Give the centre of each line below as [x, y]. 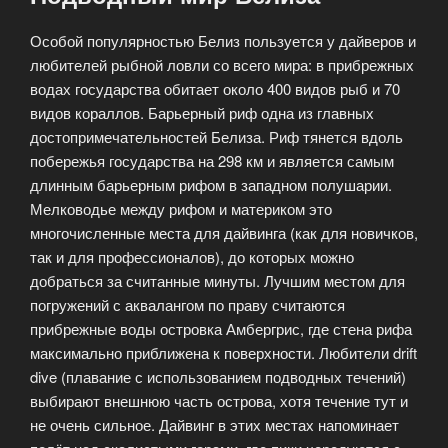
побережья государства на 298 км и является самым [212, 161]
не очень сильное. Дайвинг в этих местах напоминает [214, 425]
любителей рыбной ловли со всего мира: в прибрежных [222, 65]
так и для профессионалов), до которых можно [192, 257]
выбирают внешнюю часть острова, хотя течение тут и [219, 401]
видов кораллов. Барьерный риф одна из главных [202, 113]
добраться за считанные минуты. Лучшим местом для [217, 281]
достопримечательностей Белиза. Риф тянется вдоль [216, 137]
